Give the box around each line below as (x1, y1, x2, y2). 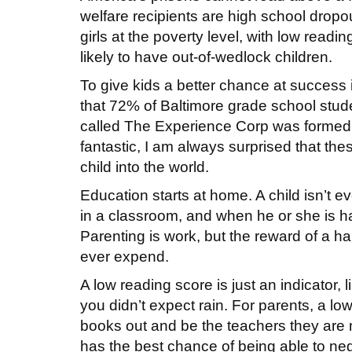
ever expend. (80, 247, 173, 265)
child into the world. (80, 158, 213, 175)
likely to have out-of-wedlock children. (80, 48, 332, 65)
